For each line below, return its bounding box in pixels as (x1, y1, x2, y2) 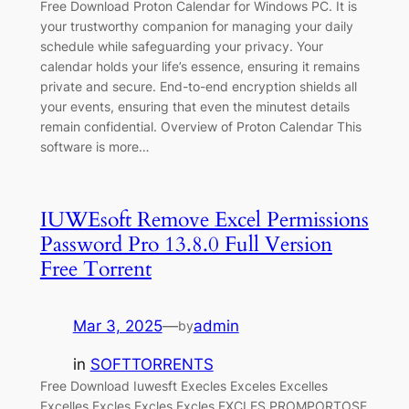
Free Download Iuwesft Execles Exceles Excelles (39, 378, 328, 394)
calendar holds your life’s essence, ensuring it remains (39, 58, 360, 74)
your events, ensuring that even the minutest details (39, 98, 350, 114)
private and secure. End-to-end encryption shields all (39, 78, 357, 94)
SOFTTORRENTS (89, 355, 214, 374)
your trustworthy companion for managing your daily (39, 17, 353, 34)
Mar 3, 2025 (72, 316, 163, 335)
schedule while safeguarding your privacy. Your (39, 37, 323, 54)
